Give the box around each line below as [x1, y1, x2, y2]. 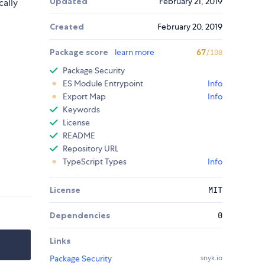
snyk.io [201, 253, 222, 263]
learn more [115, 47, 154, 58]
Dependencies [50, 210, 110, 221]
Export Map [63, 91, 106, 102]
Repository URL [63, 143, 118, 154]
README [63, 130, 95, 141]
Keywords [63, 104, 100, 115]
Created [50, 21, 84, 33]
